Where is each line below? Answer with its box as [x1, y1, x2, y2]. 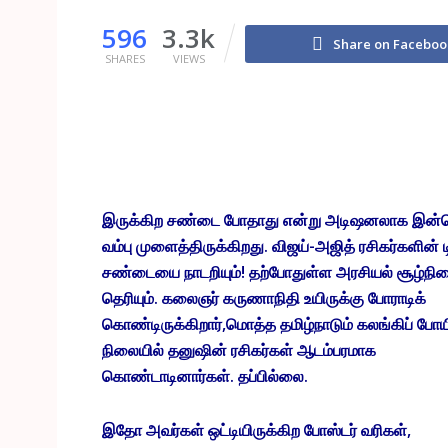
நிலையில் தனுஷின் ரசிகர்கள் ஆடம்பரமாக [102, 339, 376, 362]
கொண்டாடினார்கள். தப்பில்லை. [102, 365, 308, 388]
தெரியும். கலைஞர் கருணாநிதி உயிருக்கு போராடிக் [102, 287, 426, 310]
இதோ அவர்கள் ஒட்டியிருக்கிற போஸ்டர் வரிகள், [102, 419, 411, 442]
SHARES [104, 50, 145, 66]
